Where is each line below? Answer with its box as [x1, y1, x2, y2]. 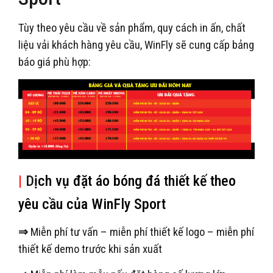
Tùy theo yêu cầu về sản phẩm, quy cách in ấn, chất [18, 21, 246, 35]
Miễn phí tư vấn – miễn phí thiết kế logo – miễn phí [28, 225, 254, 239]
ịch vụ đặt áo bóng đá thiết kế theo [34, 172, 236, 190]
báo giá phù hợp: [18, 55, 91, 69]
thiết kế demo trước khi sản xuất [18, 243, 162, 257]
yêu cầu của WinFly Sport [18, 196, 166, 213]
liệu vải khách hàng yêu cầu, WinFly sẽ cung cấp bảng [18, 38, 254, 52]
